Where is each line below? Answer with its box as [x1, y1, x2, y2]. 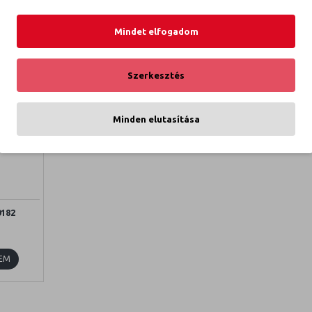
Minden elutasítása [112, 114, 200, 124]
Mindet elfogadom [114, 26, 198, 36]
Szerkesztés [127, 70, 185, 80]
